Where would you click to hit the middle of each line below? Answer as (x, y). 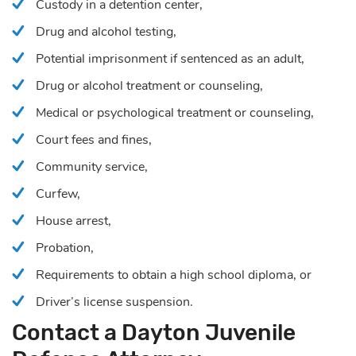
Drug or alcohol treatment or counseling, (149, 85)
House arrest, (74, 221)
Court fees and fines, (94, 139)
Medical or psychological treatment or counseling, (175, 112)
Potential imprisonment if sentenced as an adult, (170, 58)
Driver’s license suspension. (114, 302)
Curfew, (58, 193)
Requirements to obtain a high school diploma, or (174, 275)
